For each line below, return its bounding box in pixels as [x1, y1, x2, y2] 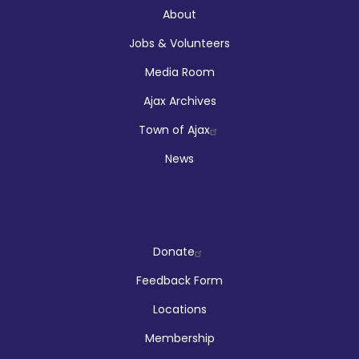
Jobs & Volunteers [129, 34, 230, 51]
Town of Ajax [138, 121, 210, 138]
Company [12, 234, 167, 277]
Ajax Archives [143, 92, 216, 109]
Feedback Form [136, 272, 223, 288]
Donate [153, 243, 195, 260]
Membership [144, 329, 215, 346]
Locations [152, 301, 207, 317]
